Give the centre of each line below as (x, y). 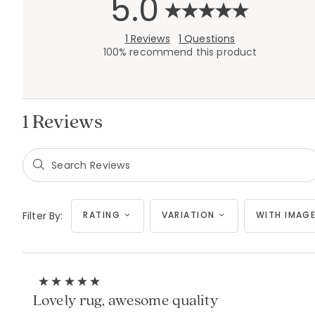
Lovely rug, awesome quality (126, 300)
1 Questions (207, 39)
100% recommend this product (180, 52)
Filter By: (43, 216)
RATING (102, 215)
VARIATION (188, 215)
